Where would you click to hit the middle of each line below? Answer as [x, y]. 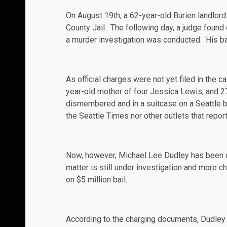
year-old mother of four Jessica [123, 92]
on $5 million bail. [97, 180]
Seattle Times [104, 116]
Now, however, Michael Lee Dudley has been [146, 156]
